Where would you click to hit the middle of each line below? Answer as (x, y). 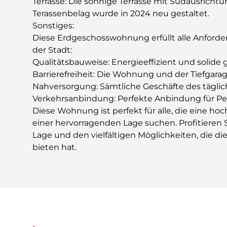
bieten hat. (54, 147)
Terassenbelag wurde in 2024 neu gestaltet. (121, 13)
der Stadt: (52, 50)
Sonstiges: (53, 26)
